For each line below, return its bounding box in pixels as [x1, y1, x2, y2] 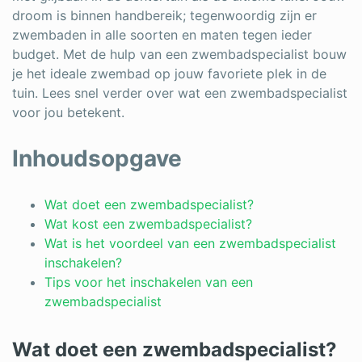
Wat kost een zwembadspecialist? [44, 216, 252, 232]
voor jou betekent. [12, 104, 124, 120]
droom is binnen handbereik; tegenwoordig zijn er [12, 7, 317, 23]
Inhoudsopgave [12, 145, 182, 172]
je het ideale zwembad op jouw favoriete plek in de [12, 65, 326, 82]
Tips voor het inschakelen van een [44, 274, 253, 290]
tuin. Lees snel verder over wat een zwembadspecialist [12, 85, 347, 101]
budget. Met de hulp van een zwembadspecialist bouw [12, 46, 347, 62]
